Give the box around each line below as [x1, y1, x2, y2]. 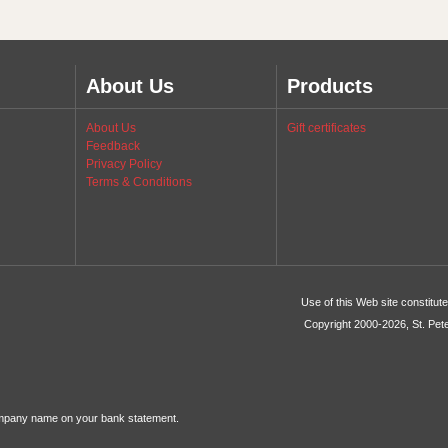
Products [287, 75, 373, 97]
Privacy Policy [86, 157, 162, 171]
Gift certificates [287, 121, 366, 135]
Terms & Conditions [86, 175, 192, 189]
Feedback [86, 139, 140, 153]
